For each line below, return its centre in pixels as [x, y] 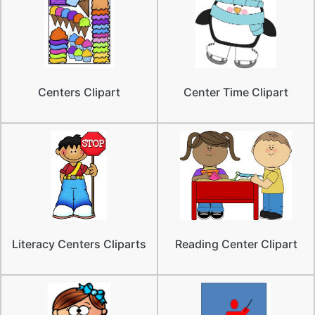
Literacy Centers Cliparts [79, 244]
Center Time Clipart [236, 92]
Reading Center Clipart [236, 244]
